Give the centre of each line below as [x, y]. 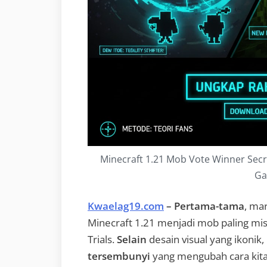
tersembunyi [119, 256]
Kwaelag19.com [126, 206]
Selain [132, 239]
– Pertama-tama [204, 206]
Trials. [102, 239]
